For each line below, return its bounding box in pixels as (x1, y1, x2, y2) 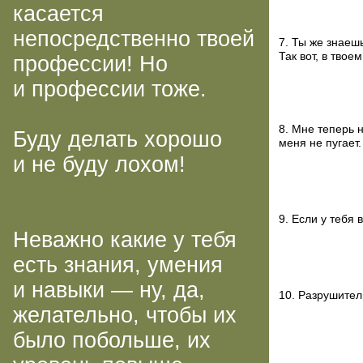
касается (13, 2, 104, 26)
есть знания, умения (13, 253, 223, 277)
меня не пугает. (279, 137, 361, 149)
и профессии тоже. (13, 77, 207, 101)
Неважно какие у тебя (13, 228, 237, 252)
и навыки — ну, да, (13, 278, 205, 302)
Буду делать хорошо (13, 127, 222, 152)
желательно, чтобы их (13, 303, 237, 327)
